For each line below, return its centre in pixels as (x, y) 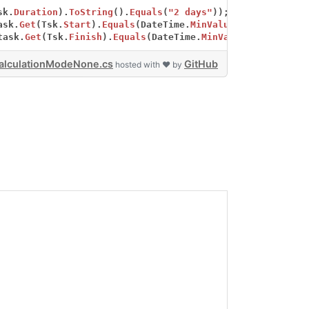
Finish (86, 37)
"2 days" (191, 12)
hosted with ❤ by (149, 65)
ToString (91, 12)
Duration (36, 12)
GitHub (201, 64)
